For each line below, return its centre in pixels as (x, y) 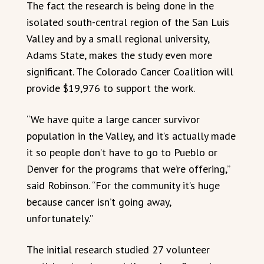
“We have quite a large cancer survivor (113, 119)
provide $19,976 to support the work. (111, 88)
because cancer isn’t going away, (99, 202)
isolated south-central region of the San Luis (128, 22)
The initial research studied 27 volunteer (118, 249)
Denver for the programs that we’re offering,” (128, 169)
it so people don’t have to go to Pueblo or (122, 152)
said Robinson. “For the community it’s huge (123, 185)
